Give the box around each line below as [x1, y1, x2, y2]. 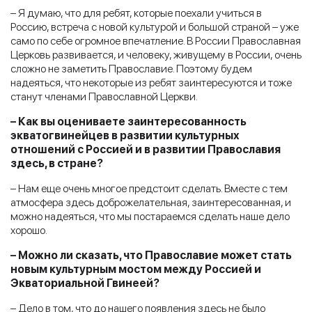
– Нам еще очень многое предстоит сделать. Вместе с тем [10, 181, 288, 195]
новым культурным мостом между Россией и [10, 262, 261, 276]
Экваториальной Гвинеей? [10, 276, 159, 290]
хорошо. [10, 223, 47, 237]
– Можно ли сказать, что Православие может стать [10, 248, 292, 262]
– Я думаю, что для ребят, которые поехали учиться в [10, 6, 262, 19]
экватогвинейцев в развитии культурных [10, 128, 240, 142]
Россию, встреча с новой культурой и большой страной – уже [10, 19, 299, 33]
